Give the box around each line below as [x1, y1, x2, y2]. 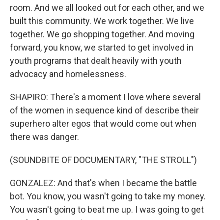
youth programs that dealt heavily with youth [10, 55, 182, 66]
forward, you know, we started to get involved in [10, 42, 193, 53]
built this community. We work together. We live [10, 16, 194, 26]
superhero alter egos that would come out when [10, 118, 196, 129]
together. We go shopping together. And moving [10, 29, 194, 39]
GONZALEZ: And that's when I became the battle [10, 178, 197, 188]
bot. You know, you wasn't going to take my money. [10, 191, 206, 201]
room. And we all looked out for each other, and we [10, 2, 204, 13]
